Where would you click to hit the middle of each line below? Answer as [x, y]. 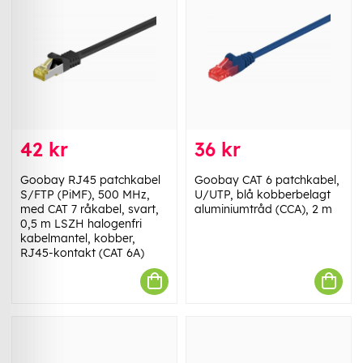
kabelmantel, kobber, [78, 238]
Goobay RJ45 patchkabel [90, 179]
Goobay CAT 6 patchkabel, [267, 179]
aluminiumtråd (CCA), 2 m [263, 209]
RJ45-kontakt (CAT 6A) [82, 252]
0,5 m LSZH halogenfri [81, 223]
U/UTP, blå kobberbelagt [263, 194]
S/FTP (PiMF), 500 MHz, [85, 194]
